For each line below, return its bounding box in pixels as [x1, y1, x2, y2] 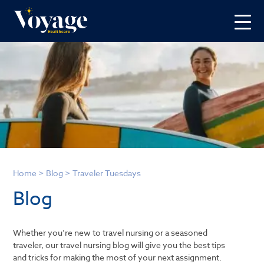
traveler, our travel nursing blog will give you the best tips [13, 239, 226, 250]
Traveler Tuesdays [72, 167, 141, 179]
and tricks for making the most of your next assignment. [13, 252, 222, 263]
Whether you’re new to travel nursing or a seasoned [13, 227, 208, 238]
